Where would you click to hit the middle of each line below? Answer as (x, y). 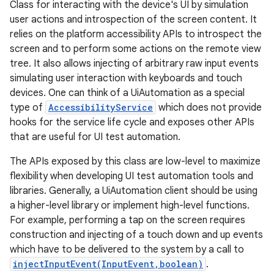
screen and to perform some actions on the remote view (135, 49)
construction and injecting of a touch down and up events (136, 235)
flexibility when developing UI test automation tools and (131, 176)
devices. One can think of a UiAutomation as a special (127, 93)
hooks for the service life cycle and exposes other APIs (132, 122)
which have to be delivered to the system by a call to (127, 250)
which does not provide (209, 108)
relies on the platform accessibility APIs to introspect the (136, 34)
